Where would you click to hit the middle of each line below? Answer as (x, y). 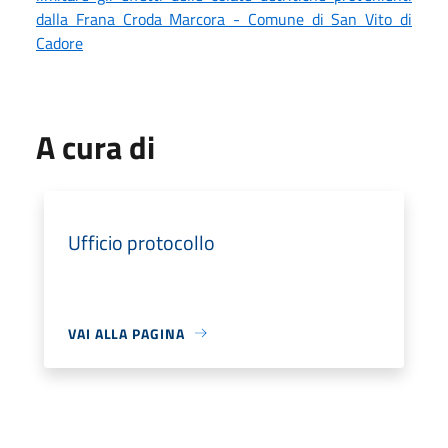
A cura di (95, 146)
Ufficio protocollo (141, 242)
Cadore (59, 42)
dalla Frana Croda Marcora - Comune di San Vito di (224, 18)
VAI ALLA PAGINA (126, 333)
